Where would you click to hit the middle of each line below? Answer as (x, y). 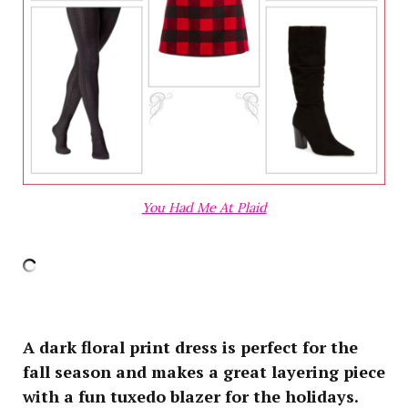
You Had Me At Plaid (204, 208)
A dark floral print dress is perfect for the (190, 347)
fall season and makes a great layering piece (204, 372)
